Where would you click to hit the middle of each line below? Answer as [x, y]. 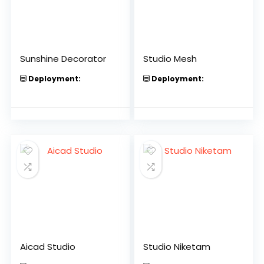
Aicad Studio [48, 247]
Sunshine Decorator [63, 59]
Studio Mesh [170, 59]
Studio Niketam [177, 247]
